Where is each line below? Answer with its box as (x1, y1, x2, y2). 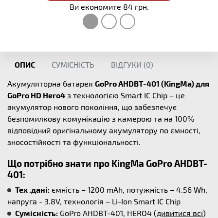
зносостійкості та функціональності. (7, 137, 141, 146)
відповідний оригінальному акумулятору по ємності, (7, 126, 200, 135)
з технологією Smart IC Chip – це (65, 91, 185, 100)
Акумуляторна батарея (7, 79, 95, 88)
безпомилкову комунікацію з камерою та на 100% (7, 114, 194, 123)
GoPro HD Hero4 (7, 91, 65, 100)
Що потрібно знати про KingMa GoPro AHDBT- (7, 158, 207, 169)
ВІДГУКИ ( (111, 60, 146, 69)
